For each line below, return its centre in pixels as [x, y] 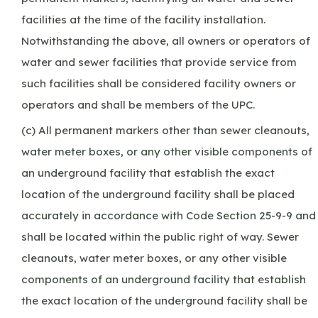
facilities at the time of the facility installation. [143, 19]
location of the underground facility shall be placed [158, 194]
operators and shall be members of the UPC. [138, 104]
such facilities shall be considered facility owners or [159, 83]
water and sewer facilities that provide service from [159, 62]
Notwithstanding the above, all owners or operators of [166, 40]
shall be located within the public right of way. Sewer [160, 236]
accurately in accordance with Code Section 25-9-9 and [169, 215]
